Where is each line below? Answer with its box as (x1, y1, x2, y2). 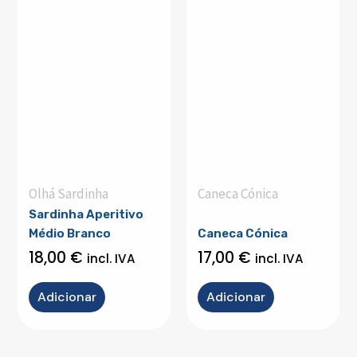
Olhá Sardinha (29, 184, 108, 202)
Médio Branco (29, 226, 111, 241)
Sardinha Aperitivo (29, 206, 143, 222)
